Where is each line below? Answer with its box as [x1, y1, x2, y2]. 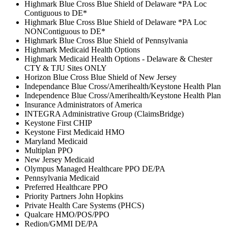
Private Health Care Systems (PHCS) [24, 201, 144, 210]
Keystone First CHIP [24, 119, 92, 128]
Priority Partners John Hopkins [24, 192, 123, 201]
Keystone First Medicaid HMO [24, 128, 125, 137]
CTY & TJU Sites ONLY [24, 64, 107, 73]
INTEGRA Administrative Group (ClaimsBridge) [24, 109, 184, 119]
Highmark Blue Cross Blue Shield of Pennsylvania [24, 36, 188, 45]
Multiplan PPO [24, 146, 73, 155]
